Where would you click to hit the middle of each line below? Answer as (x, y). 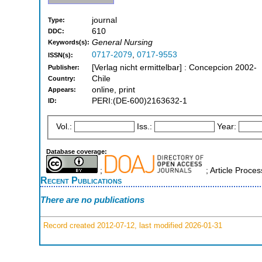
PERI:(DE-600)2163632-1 (139, 101)
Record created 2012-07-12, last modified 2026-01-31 (132, 225)
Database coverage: (77, 151)
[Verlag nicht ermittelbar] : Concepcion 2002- (174, 68)
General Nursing (122, 43)
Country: (62, 79)
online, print (113, 90)
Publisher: (64, 68)
